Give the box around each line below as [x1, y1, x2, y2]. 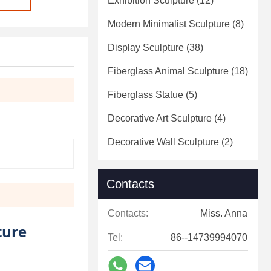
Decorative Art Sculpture [108, 113, 212, 124]
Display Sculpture [108, 42, 184, 53]
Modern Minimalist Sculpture [108, 19, 230, 30]
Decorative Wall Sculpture [108, 137, 219, 148]
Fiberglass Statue [108, 90, 183, 100]
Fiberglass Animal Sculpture [108, 66, 229, 77]
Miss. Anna [200, 208, 247, 219]
